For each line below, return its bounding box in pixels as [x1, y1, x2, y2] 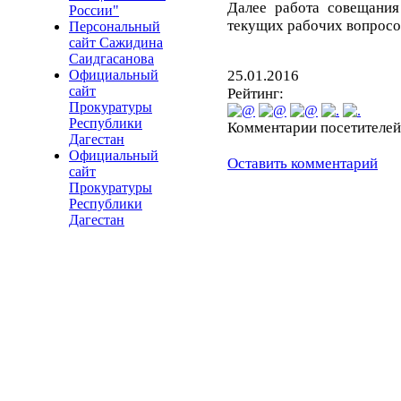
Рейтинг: [227, 84, 284, 102]
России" [69, 3, 119, 18]
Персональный [69, 19, 160, 34]
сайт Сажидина [69, 35, 163, 50]
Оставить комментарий [227, 154, 378, 172]
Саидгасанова [69, 51, 154, 66]
